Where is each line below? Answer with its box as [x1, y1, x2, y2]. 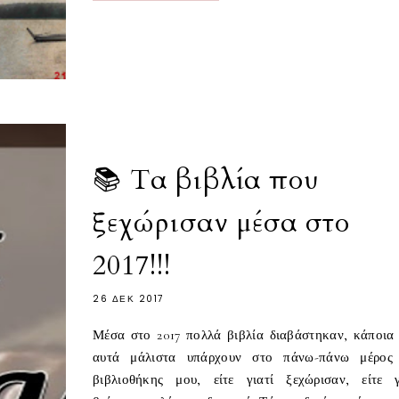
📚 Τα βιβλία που [93, 162, 319, 199]
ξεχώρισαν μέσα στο [93, 205, 350, 242]
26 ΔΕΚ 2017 [93, 292, 164, 306]
